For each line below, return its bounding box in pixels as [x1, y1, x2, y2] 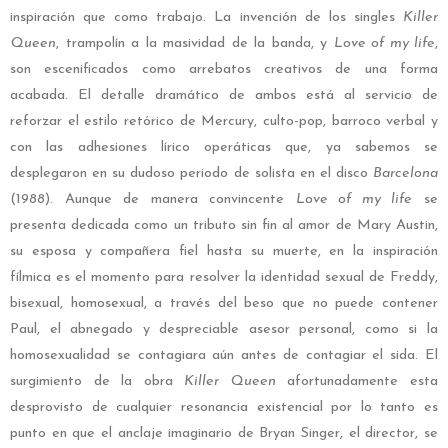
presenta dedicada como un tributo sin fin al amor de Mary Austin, [10, 218, 438, 234]
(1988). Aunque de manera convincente [10, 192, 296, 208]
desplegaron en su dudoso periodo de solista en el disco [10, 166, 373, 182]
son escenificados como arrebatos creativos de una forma [10, 62, 438, 78]
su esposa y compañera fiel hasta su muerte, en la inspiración [10, 244, 438, 260]
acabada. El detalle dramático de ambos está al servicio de [10, 88, 438, 104]
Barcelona [373, 166, 438, 182]
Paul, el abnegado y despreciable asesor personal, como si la [10, 322, 438, 338]
